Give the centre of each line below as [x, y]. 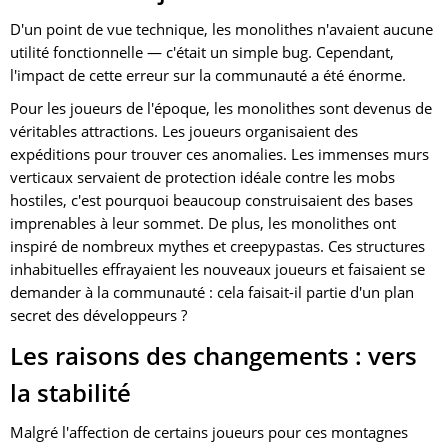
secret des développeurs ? [98, 314]
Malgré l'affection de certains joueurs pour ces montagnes [209, 431]
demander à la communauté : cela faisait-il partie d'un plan [212, 291]
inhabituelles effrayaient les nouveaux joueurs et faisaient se [217, 268]
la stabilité [70, 392]
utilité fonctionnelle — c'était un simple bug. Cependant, [202, 51]
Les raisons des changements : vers [213, 355]
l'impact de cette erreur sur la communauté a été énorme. [208, 74]
